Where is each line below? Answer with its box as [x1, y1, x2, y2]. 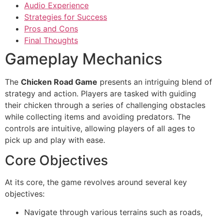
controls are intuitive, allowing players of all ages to [5, 123, 195, 133]
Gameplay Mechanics [5, 49, 162, 68]
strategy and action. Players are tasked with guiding [5, 88, 196, 98]
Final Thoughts [24, 35, 78, 45]
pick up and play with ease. [5, 135, 105, 145]
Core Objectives [5, 152, 108, 169]
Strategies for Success [24, 12, 107, 22]
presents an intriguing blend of [97, 77, 212, 87]
